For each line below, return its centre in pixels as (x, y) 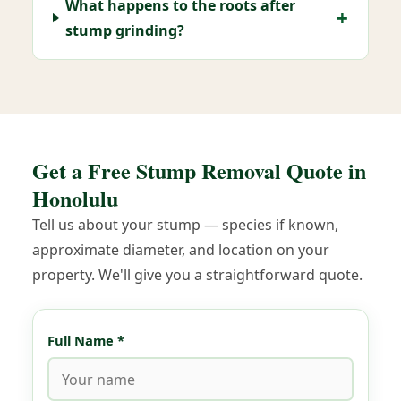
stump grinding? (125, 30)
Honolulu (75, 198)
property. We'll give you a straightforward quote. (197, 275)
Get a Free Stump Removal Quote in (199, 171)
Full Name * (86, 340)
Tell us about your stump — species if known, (185, 225)
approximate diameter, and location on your (181, 250)
